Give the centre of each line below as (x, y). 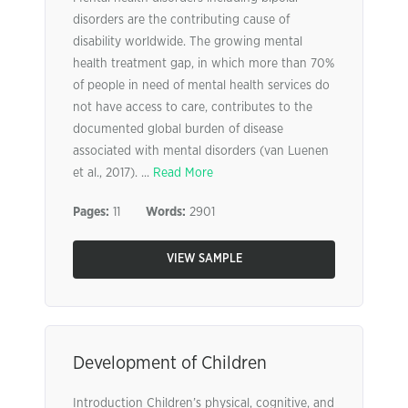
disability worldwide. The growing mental (188, 42)
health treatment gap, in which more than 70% (204, 64)
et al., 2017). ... (113, 173)
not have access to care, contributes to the (193, 107)
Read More (183, 173)
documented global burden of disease (178, 129)
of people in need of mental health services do (201, 86)
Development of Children (170, 363)
